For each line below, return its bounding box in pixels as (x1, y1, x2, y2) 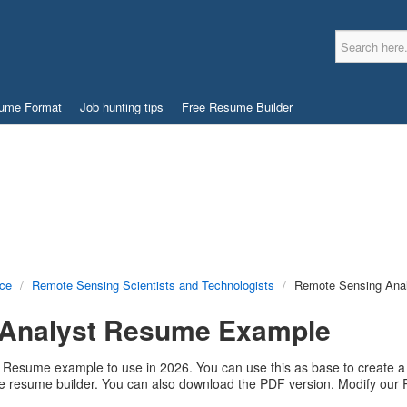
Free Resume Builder (182, 98, 293, 115)
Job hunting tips (80, 98, 164, 115)
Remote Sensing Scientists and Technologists (32, 276, 274, 293)
